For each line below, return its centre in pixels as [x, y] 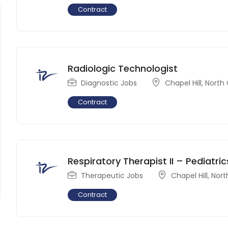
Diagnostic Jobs [109, 83]
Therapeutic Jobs [112, 175]
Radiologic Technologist [123, 68]
